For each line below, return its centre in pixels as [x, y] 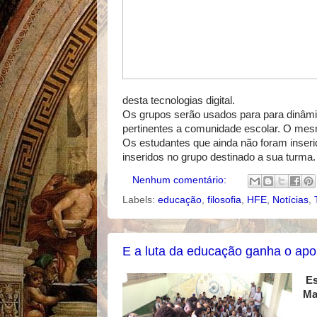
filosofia [224, 200]
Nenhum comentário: [180, 180]
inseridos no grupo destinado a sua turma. [219, 157]
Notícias [290, 200]
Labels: [140, 200]
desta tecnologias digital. [179, 101]
